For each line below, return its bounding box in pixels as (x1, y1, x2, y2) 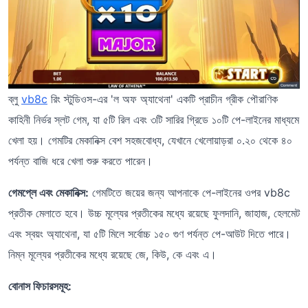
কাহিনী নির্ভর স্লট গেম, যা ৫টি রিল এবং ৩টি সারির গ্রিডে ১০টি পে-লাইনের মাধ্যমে (8, 113, 299, 127)
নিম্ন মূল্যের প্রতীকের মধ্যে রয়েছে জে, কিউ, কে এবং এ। (8, 247, 217, 262)
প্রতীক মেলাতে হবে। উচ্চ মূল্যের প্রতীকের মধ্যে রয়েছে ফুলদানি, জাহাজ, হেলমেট (8, 206, 300, 221)
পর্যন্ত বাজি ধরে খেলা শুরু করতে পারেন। (8, 154, 153, 168)
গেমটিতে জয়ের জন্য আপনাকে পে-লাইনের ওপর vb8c (89, 186, 290, 200)
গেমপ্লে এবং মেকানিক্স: (8, 186, 89, 200)
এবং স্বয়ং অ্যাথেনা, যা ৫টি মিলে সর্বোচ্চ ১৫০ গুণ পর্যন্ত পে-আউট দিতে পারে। (8, 227, 291, 241)
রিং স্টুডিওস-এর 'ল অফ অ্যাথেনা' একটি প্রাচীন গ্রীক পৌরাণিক (47, 92, 278, 107)
